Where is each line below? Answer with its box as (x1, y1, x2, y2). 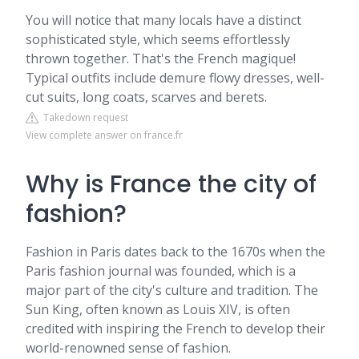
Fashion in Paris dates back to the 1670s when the (26, 243, 325, 260)
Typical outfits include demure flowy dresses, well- (26, 69, 325, 87)
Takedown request (38, 111, 128, 124)
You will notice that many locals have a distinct (26, 11, 301, 29)
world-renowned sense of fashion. (26, 339, 231, 357)
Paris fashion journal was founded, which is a (26, 262, 296, 280)
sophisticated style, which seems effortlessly (26, 30, 290, 48)
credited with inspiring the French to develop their (26, 320, 325, 337)
